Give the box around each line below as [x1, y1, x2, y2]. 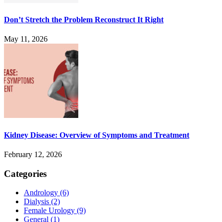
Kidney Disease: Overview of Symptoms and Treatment [4, 130, 189, 139]
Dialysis [24, 197, 51, 206]
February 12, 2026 [4, 150, 62, 159]
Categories [4, 168, 47, 179]
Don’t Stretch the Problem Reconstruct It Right [4, 15, 164, 24]
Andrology [24, 188, 60, 197]
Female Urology [24, 206, 77, 215]
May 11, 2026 [4, 35, 48, 44]
